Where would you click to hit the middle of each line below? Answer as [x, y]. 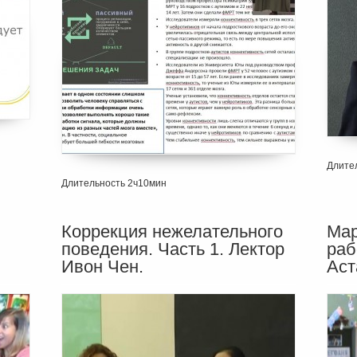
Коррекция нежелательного [172, 232]
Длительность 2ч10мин [114, 184]
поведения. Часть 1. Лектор [173, 249]
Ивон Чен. [102, 267]
